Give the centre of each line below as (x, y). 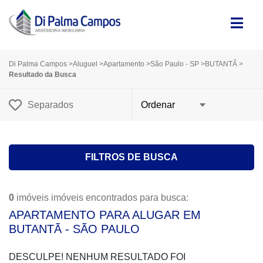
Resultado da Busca (43, 75)
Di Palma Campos (38, 64)
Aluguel (86, 64)
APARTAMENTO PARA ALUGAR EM (105, 215)
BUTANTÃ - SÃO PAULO (74, 229)
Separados (50, 105)
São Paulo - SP (176, 64)
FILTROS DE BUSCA (131, 157)
